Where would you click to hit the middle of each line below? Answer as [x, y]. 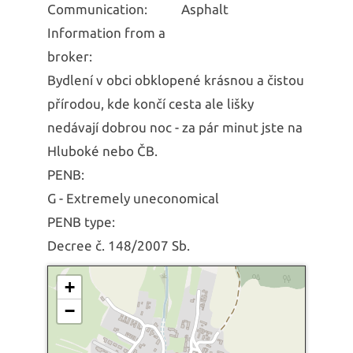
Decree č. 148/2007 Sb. [119, 245]
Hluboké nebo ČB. [102, 150]
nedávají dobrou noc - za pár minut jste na [175, 127]
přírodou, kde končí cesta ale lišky [150, 103]
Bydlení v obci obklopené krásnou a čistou [176, 80]
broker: [70, 56]
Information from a [106, 32]
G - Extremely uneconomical [133, 198]
